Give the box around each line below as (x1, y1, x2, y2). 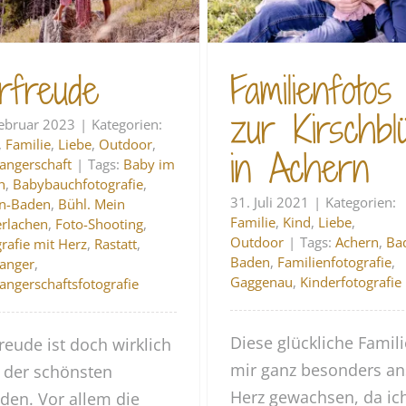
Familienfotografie (277, 252, 392, 271)
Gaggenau (230, 272, 294, 291)
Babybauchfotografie (13, 174, 144, 193)
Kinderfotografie (300, 272, 402, 291)
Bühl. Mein (58, 194, 126, 213)
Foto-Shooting (55, 214, 144, 233)
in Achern (230, 140, 370, 195)
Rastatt (94, 234, 138, 253)
